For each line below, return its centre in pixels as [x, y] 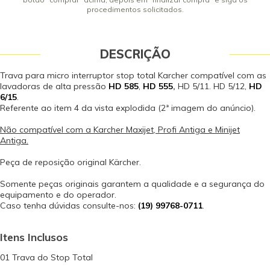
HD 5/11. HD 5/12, [213, 86]
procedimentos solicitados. [135, 9]
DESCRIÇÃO [135, 54]
